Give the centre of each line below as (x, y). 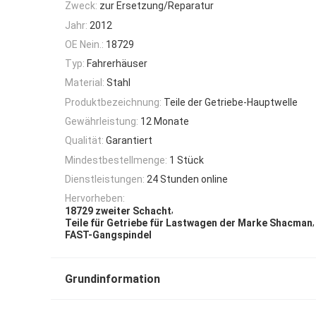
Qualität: (84, 141)
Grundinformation (113, 279)
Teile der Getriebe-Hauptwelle (231, 102)
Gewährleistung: (102, 122)
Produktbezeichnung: (113, 102)
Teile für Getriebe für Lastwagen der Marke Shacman (189, 223)
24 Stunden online (187, 179)
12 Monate (165, 122)
